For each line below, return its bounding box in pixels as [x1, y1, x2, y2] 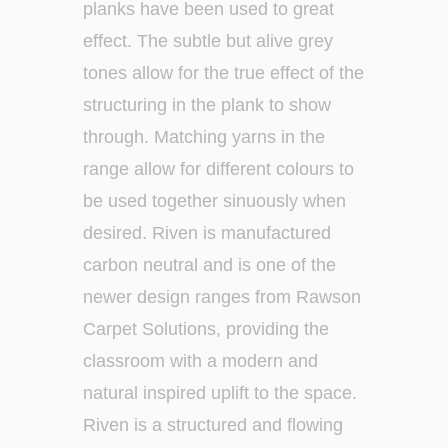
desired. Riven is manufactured [83, 222, 332, 243]
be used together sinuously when [83, 190, 347, 211]
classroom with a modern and [83, 350, 319, 371]
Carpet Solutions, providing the [83, 318, 330, 339]
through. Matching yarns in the [83, 126, 326, 147]
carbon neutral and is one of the [83, 254, 337, 275]
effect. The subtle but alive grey [83, 30, 334, 51]
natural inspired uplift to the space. [83, 382, 358, 403]
